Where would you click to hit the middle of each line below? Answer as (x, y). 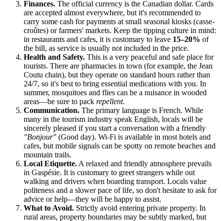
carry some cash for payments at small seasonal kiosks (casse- (119, 22)
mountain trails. (48, 155)
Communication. (52, 110)
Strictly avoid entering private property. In (140, 208)
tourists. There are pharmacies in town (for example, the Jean (118, 66)
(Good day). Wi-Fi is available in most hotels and (133, 137)
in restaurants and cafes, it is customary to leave (98, 39)
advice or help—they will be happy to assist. (92, 199)
